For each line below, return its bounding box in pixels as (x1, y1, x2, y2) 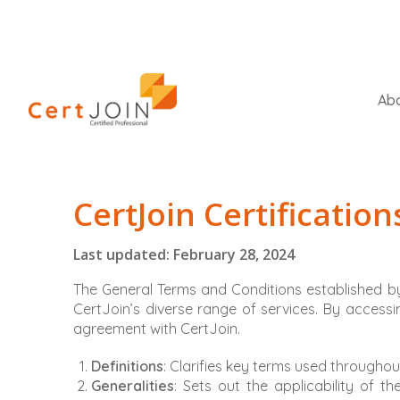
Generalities (91, 377, 174, 396)
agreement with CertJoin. (73, 320, 240, 338)
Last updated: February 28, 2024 (73, 245, 295, 265)
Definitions (91, 357, 163, 376)
